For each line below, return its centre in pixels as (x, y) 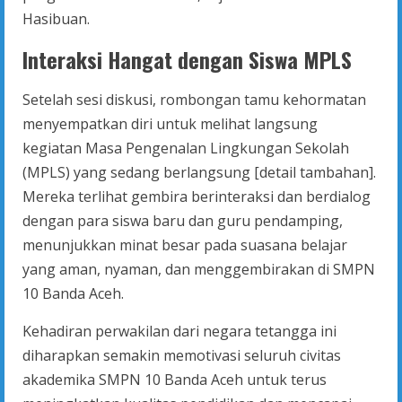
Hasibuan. (56, 19)
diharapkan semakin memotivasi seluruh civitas (182, 356)
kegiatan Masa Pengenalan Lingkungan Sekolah (186, 149)
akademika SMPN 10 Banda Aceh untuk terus (175, 380)
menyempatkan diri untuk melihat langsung (170, 124)
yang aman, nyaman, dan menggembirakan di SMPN (199, 270)
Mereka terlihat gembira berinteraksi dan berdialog (197, 197)
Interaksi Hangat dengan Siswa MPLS (187, 60)
